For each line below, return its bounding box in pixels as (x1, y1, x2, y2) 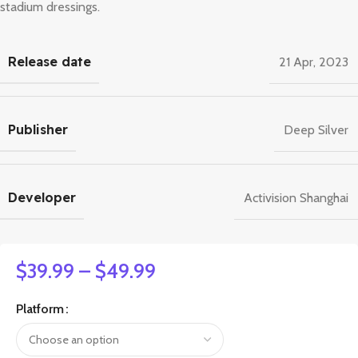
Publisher (8, 121, 68, 138)
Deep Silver (284, 121, 348, 137)
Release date (8, 54, 91, 70)
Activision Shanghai (244, 189, 348, 205)
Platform (16, 301, 64, 317)
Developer (8, 189, 76, 206)
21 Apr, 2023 (279, 54, 348, 70)
